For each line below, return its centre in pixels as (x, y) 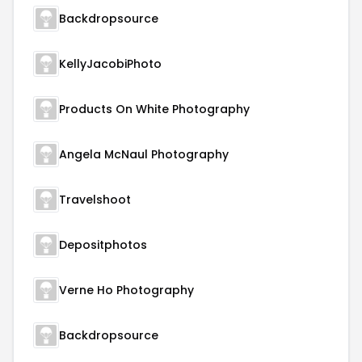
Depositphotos (103, 245)
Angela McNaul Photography (144, 154)
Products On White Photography (154, 109)
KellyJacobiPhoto (110, 64)
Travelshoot (95, 200)
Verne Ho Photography (126, 290)
